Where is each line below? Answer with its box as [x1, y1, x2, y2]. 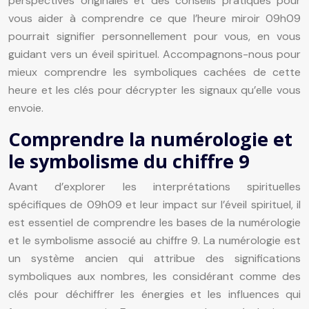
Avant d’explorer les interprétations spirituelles [8, 179, 301, 194]
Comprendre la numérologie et [8, 126, 292, 152]
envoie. [8, 100, 43, 115]
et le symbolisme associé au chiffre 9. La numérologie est [8, 232, 301, 248]
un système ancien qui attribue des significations [8, 250, 301, 266]
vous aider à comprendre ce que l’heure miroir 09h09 [8, 10, 301, 26]
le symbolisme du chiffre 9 [8, 148, 249, 174]
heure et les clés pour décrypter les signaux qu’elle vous [8, 82, 301, 97]
